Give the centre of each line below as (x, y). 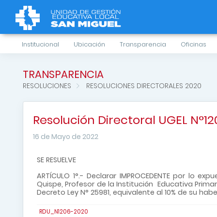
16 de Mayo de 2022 (66, 137)
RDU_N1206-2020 (64, 212)
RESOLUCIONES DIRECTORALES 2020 (143, 86)
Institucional (40, 44)
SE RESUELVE (56, 160)
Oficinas (194, 44)
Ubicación (89, 44)
